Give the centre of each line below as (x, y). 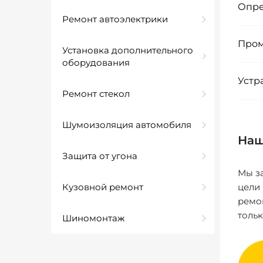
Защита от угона (100, 156)
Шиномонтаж (93, 218)
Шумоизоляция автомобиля (127, 125)
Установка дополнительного (128, 50)
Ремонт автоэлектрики (115, 19)
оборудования (96, 63)
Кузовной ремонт (103, 187)
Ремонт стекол (96, 94)
